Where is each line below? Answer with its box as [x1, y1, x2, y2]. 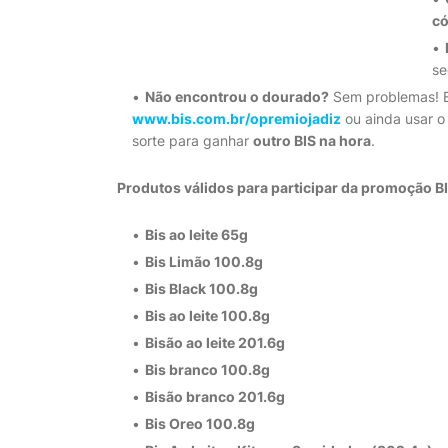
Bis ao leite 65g [145, 226, 248, 243]
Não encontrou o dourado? [145, 88, 329, 105]
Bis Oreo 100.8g [145, 415, 255, 432]
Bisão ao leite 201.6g [145, 334, 285, 351]
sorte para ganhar [132, 132, 253, 149]
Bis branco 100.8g [145, 361, 270, 378]
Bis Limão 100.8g [145, 253, 263, 270]
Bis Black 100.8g [145, 280, 258, 297]
